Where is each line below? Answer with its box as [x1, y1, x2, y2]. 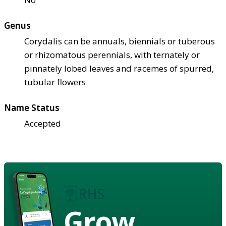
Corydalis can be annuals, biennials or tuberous [24, 35, 215, 47]
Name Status [4, 101, 60, 114]
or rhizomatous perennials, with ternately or [24, 48, 200, 61]
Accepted [24, 117, 61, 129]
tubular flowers [24, 76, 86, 88]
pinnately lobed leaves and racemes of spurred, [24, 62, 214, 74]
